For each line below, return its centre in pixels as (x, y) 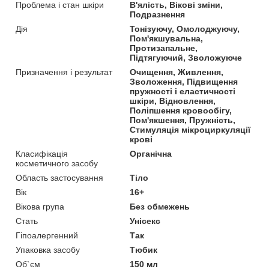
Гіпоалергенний (47, 235)
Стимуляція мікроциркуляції (190, 129)
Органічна (151, 153)
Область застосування (59, 177)
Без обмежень (160, 206)
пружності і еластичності (183, 91)
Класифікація (42, 153)
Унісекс (145, 221)
